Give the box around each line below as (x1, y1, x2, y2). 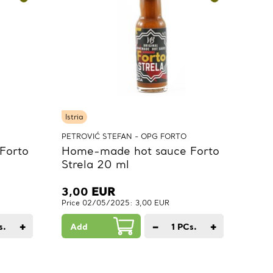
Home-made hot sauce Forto (62, 144, 219, 158)
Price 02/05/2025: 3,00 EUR (62, 198, 169, 208)
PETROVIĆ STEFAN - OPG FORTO (62, 132, 186, 141)
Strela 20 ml (62, 157, 129, 172)
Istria (65, 112, 83, 122)
